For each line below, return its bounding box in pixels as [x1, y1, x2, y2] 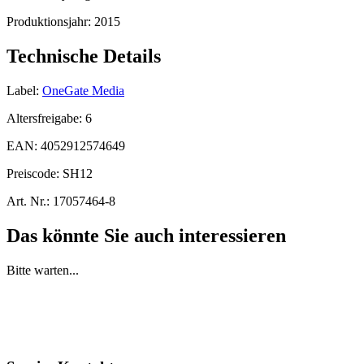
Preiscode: [6, 166, 63, 180]
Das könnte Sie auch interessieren [6, 224, 286, 246]
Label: [6, 83, 39, 97]
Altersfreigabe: [6, 110, 85, 125]
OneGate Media [42, 83, 124, 97]
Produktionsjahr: [6, 15, 94, 29]
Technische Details [6, 45, 161, 67]
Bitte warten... [6, 262, 79, 277]
